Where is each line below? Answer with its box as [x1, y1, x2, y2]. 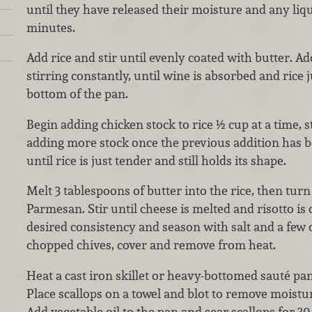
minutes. [26, 19, 75, 36]
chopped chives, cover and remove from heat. [26, 237, 276, 253]
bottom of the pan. [26, 86, 128, 102]
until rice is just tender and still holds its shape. [26, 152, 286, 169]
